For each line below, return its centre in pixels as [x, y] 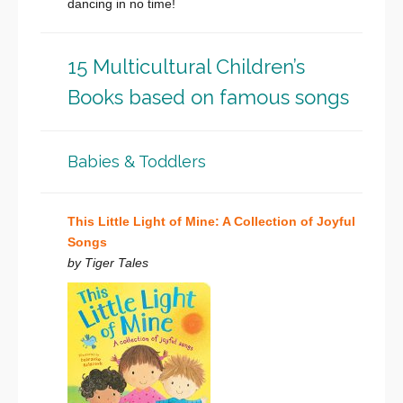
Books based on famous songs [208, 98]
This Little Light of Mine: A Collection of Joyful [211, 222]
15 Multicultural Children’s [186, 67]
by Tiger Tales [108, 263]
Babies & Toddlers [137, 162]
